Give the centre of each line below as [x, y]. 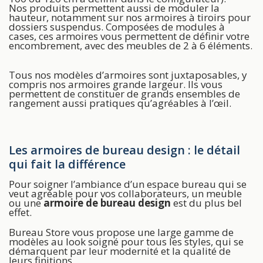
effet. [20, 212]
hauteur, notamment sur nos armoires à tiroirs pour [130, 17]
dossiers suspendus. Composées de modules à [117, 26]
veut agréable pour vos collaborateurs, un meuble [125, 193]
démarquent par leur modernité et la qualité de [120, 251]
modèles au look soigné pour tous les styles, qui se [126, 241]
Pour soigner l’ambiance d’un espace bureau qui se [128, 184]
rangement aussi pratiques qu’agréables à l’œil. [121, 103]
